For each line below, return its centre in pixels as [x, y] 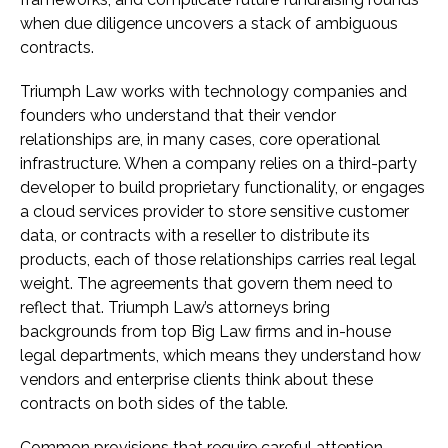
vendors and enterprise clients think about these [196, 380]
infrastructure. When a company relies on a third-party [218, 164]
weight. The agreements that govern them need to [206, 284]
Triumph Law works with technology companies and [213, 92]
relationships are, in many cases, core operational [200, 140]
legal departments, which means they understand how [220, 356]
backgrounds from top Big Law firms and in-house [205, 332]
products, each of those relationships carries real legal [218, 260]
